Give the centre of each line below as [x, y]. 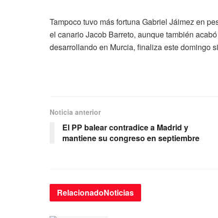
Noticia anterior [75, 112]
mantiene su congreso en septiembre [131, 138]
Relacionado [80, 193]
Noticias [119, 193]
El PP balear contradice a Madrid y [125, 127]
